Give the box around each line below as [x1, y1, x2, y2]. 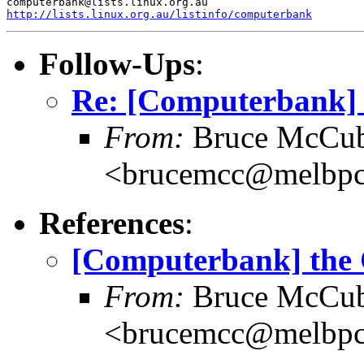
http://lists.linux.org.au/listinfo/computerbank [6, 7, 312, 20]
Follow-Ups [39, 45, 195, 81]
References [39, 205, 184, 240]
